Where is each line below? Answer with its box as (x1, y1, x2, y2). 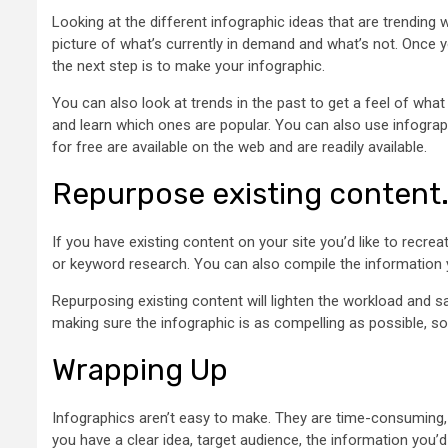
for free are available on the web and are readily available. (52, 137, 427, 156)
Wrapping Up (52, 351, 228, 388)
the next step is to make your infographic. (52, 56, 325, 75)
